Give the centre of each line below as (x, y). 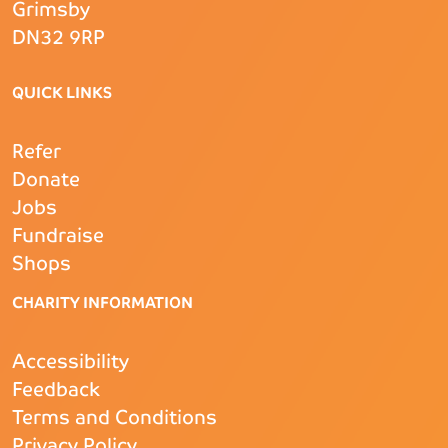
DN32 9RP (58, 38)
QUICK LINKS (62, 93)
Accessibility (70, 362)
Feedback (56, 390)
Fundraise (58, 236)
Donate (46, 180)
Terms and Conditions (114, 418)
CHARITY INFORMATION (102, 303)
